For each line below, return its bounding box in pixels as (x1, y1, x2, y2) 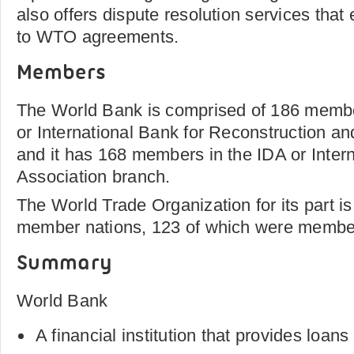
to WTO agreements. (17, 27, 179, 47)
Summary (17, 254, 113, 275)
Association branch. (17, 167, 171, 186)
